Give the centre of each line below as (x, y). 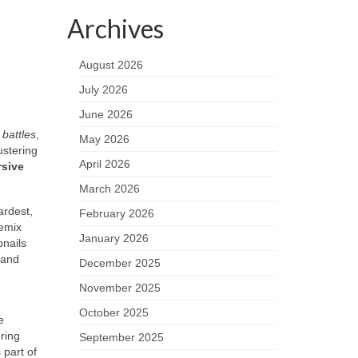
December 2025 (119, 263)
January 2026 (113, 238)
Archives (115, 28)
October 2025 (113, 312)
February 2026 (116, 213)
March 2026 (109, 189)
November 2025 (119, 288)
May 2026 (104, 139)
